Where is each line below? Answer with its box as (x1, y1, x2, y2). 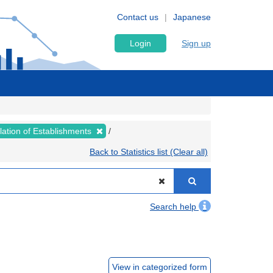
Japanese (173, 12, 211, 22)
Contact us (117, 12, 158, 22)
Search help (150, 202, 199, 211)
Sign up (182, 38, 211, 48)
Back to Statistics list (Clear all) (90, 147, 208, 157)
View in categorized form (112, 262, 207, 272)
